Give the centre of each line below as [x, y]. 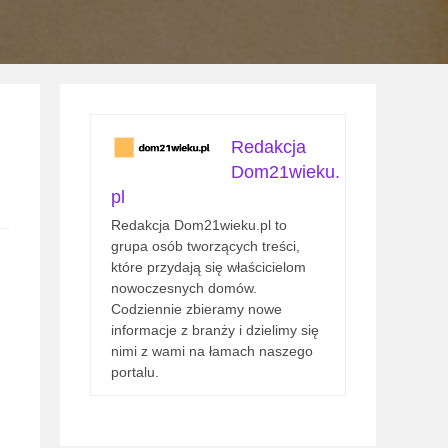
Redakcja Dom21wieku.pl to [199, 225]
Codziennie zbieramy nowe [196, 309]
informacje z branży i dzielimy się [215, 330]
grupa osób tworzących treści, [205, 246]
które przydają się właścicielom [208, 267]
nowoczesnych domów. [184, 288]
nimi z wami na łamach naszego [212, 351]
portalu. [135, 372]
